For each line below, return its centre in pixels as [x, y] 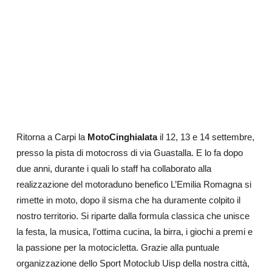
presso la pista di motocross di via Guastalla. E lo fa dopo [129, 152]
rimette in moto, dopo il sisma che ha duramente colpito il [128, 200]
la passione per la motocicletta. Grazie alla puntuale [117, 247]
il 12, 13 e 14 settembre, [206, 137]
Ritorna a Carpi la [52, 137]
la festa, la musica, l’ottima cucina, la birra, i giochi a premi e [134, 231]
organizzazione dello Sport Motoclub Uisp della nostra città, [133, 263]
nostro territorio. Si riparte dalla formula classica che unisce [133, 216]
